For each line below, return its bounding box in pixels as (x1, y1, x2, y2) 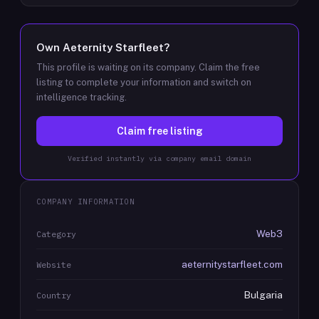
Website (36, 259, 71, 270)
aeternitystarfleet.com (182, 258, 283, 270)
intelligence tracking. (36, 92, 127, 103)
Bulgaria (244, 289, 283, 300)
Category (36, 229, 76, 239)
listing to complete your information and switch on (36, 77, 251, 88)
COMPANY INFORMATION (36, 197, 135, 206)
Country (36, 290, 71, 300)
